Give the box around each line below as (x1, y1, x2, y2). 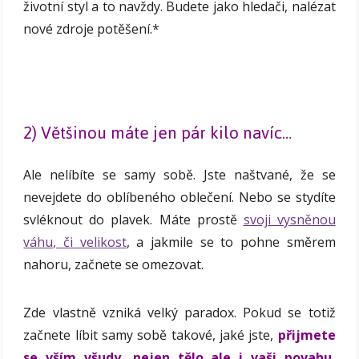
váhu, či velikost (23, 232, 127, 251)
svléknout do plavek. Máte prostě (23, 210, 244, 228)
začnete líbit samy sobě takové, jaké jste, (23, 325, 278, 344)
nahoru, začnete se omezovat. (23, 255, 204, 273)
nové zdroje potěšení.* (23, 20, 160, 38)
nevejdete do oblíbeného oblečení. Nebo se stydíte (23, 188, 336, 206)
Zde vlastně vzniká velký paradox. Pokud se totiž (23, 303, 336, 321)
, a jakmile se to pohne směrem (126, 232, 336, 251)
